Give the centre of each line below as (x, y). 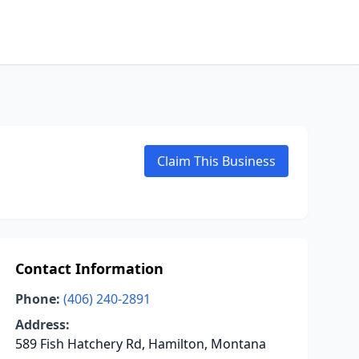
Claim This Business (216, 161)
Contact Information (89, 268)
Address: (42, 325)
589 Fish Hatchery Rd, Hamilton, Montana (140, 344)
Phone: (37, 299)
